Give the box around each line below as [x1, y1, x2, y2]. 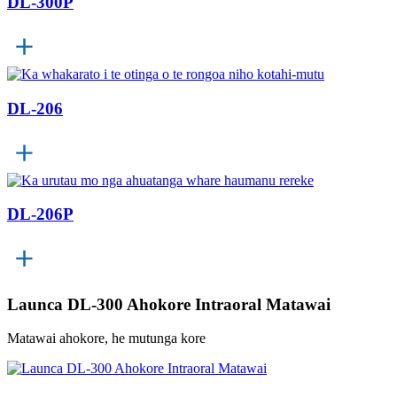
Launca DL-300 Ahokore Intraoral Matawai [7, 294, 331, 314]
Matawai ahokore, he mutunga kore [7, 331, 206, 346]
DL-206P [7, 205, 74, 224]
